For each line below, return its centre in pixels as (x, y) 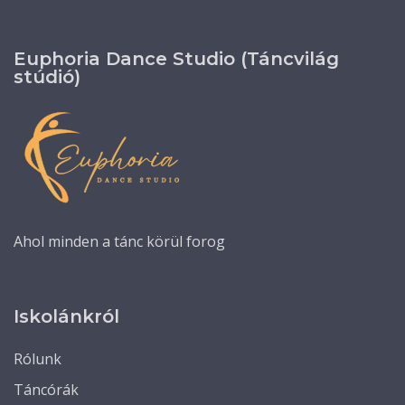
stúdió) (47, 76)
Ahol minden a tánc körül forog (119, 241)
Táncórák (46, 389)
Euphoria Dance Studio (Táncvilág (176, 58)
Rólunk (38, 358)
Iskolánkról (66, 316)
